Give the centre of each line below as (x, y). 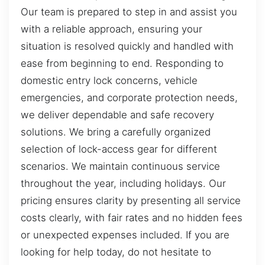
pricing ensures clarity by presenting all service (131, 201)
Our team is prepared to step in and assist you (129, 12)
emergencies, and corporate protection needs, (129, 98)
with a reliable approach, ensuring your (112, 29)
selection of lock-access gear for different (119, 149)
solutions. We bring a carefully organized (116, 132)
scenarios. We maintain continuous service (120, 167)
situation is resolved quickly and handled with (127, 46)
